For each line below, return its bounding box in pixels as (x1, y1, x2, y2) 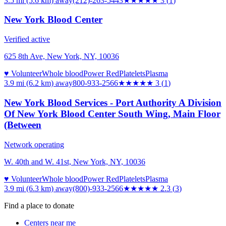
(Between (4, 119, 41, 130)
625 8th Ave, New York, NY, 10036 (4, 52, 119, 61)
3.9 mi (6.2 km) (4, 79, 53, 88)
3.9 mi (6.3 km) (4, 184, 53, 193)
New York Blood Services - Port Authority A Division (4, 97, 221, 108)
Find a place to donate (4, 201, 74, 210)
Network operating (4, 140, 64, 149)
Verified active (4, 35, 50, 44)
